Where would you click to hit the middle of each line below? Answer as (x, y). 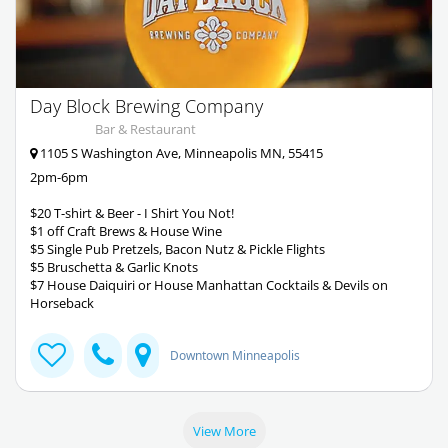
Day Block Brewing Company (146, 106)
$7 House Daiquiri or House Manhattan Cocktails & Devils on (209, 285)
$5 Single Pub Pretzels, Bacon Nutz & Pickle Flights (177, 249)
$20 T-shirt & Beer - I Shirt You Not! (132, 213)
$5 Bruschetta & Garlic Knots (114, 267)
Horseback (62, 303)
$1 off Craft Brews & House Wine (126, 231)
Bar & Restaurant (145, 129)
